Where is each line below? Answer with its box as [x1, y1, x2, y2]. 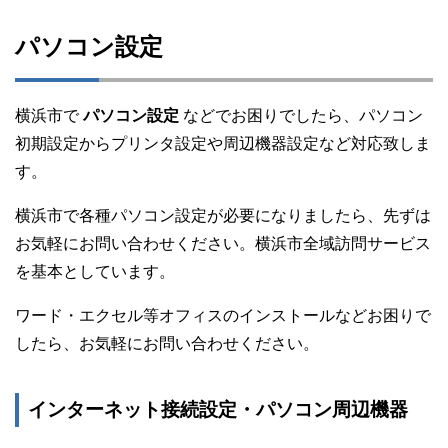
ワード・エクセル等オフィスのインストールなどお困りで [15, 307, 431, 325]
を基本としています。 [15, 263, 175, 281]
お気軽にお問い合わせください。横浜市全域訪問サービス [15, 235, 431, 253]
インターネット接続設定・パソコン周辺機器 [28, 399, 408, 421]
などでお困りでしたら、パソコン [183, 107, 423, 125]
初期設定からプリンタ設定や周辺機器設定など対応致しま [15, 135, 431, 153]
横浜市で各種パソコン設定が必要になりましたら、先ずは [15, 207, 431, 225]
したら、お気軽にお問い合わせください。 [15, 335, 319, 353]
